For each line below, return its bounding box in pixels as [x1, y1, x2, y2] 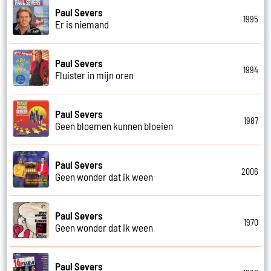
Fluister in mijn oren [55, 68, 134, 81]
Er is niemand [55, 18, 109, 30]
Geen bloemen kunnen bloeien [55, 119, 174, 132]
